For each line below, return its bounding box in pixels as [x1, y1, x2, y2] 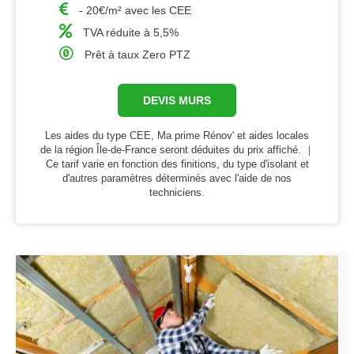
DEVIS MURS [143, 94, 211, 107]
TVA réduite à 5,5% [83, 26, 179, 40]
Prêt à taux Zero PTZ [85, 48, 191, 62]
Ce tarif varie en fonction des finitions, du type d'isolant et [45, 158, 309, 171]
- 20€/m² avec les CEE [79, 4, 192, 17]
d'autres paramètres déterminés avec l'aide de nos [62, 172, 292, 185]
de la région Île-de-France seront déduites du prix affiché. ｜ [40, 144, 314, 156]
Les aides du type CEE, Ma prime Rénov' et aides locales [45, 130, 309, 142]
